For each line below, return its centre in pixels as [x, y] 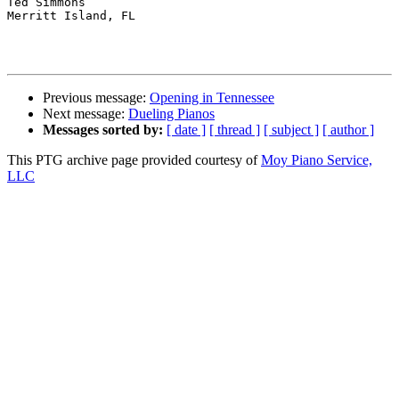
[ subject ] [291, 130]
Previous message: [96, 98]
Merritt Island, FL [71, 16]
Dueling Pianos [171, 114]
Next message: [85, 114]
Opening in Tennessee [212, 98]
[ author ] [348, 130]
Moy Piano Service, [317, 160]
